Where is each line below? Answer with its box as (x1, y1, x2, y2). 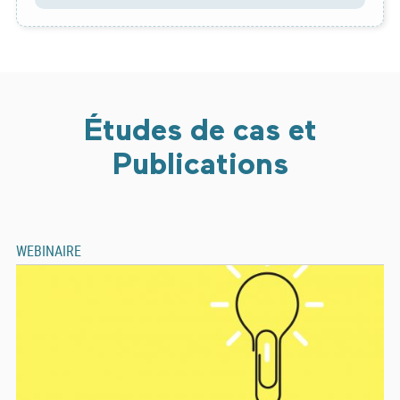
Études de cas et (83, 116, 317, 147)
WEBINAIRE (16, 240, 81, 261)
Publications (112, 150, 288, 181)
